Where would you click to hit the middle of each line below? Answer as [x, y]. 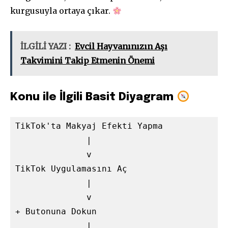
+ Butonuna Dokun [56, 212]
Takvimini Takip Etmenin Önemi [88, 61]
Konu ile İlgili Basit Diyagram [93, 97]
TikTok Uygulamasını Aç [71, 169]
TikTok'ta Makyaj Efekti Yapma [89, 126]
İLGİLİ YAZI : [46, 47]
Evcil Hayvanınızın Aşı [121, 47]
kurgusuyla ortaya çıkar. [61, 11]
